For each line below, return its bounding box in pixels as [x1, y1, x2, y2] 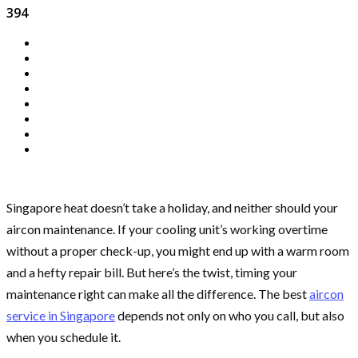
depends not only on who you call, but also [115, 307, 344, 323]
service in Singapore [6, 307, 115, 323]
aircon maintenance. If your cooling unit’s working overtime [6, 221, 328, 237]
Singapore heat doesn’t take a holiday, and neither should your [6, 199, 338, 215]
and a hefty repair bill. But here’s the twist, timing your [6, 264, 297, 280]
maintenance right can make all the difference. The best [6, 285, 309, 301]
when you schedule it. [6, 328, 121, 344]
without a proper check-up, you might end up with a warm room [6, 242, 349, 258]
